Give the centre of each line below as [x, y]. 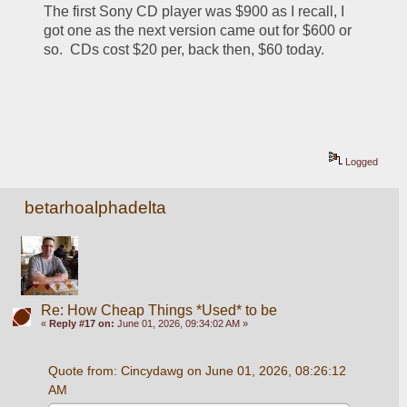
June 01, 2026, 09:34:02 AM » [181, 323]
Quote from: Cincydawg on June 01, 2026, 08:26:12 [197, 370]
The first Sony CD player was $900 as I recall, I [194, 11]
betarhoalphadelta [96, 208]
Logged [361, 162]
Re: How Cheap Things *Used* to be [159, 310]
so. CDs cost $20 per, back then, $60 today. [184, 49]
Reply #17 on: [81, 323]
